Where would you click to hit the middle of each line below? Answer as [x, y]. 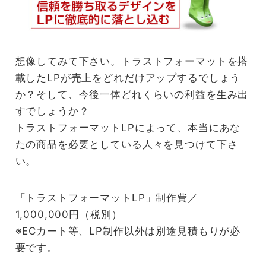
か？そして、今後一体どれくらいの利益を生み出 [132, 95]
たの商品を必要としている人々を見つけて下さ [126, 145]
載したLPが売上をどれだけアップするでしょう [128, 78]
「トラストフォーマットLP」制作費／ [107, 198]
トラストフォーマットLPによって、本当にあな [128, 128]
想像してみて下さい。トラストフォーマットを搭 [132, 61]
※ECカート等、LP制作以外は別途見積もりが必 [128, 231]
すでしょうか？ [52, 111]
